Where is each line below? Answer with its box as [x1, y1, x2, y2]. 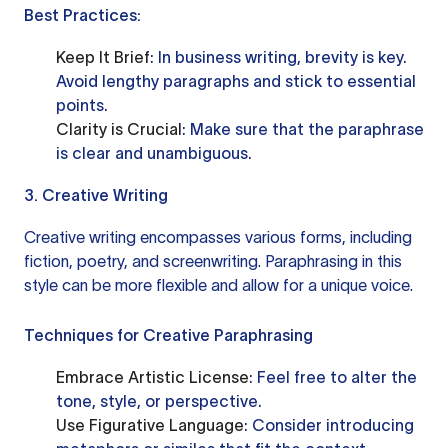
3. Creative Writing [24, 186, 168, 204]
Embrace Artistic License [56, 368, 249, 386]
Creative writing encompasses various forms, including [24, 228, 412, 246]
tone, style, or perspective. [56, 392, 262, 410]
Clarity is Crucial [56, 120, 182, 138]
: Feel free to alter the [249, 368, 417, 386]
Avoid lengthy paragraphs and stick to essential [56, 72, 416, 90]
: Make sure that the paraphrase [182, 120, 424, 138]
